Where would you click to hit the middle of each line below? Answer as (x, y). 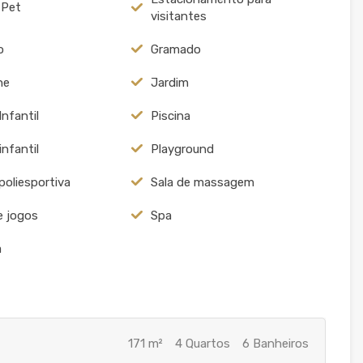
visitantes (178, 16)
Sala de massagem (202, 182)
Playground (182, 149)
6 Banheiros (275, 343)
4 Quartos (202, 343)
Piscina (170, 115)
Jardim (169, 82)
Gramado (175, 49)
